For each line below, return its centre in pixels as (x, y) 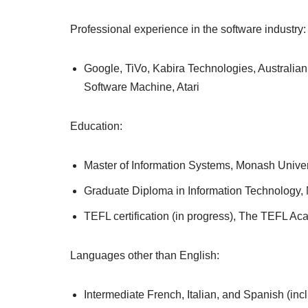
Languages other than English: (145, 255)
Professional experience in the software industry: (188, 29)
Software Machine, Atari (142, 87)
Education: (96, 126)
